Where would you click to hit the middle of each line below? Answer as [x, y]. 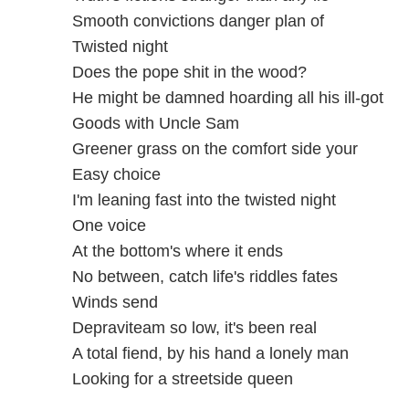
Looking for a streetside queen [182, 378]
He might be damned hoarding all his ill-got [227, 97]
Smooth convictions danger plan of [198, 21]
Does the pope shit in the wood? [189, 72]
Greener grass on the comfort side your [215, 148]
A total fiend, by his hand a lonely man [210, 353]
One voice [109, 225]
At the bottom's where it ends [177, 251]
